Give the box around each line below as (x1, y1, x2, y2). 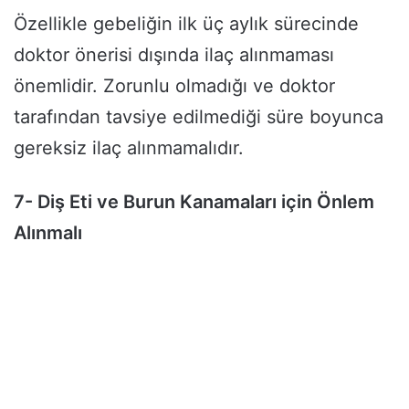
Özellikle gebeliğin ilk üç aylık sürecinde (14, 12, 359, 35)
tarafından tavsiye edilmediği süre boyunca (14, 105, 383, 128)
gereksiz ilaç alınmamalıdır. (14, 136, 244, 159)
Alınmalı (14, 221, 82, 244)
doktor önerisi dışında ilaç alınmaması (14, 43, 334, 66)
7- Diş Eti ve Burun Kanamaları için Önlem (14, 190, 374, 213)
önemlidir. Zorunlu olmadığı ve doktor (14, 74, 335, 97)
